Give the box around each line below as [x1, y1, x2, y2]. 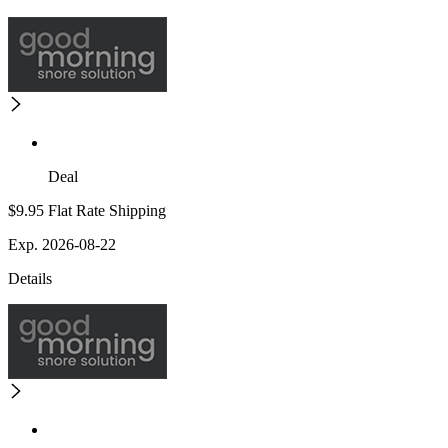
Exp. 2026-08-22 [8, 236, 116, 254]
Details [8, 270, 52, 288]
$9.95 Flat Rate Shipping [8, 202, 166, 220]
